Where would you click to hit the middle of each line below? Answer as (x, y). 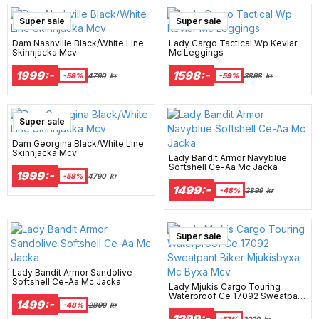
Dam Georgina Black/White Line (78, 143)
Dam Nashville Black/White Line (78, 43)
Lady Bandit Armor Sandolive (72, 272)
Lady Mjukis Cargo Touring (225, 286)
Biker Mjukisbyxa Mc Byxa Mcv (233, 305)
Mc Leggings (196, 52)
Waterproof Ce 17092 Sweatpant (237, 296)
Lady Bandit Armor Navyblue (228, 157)
